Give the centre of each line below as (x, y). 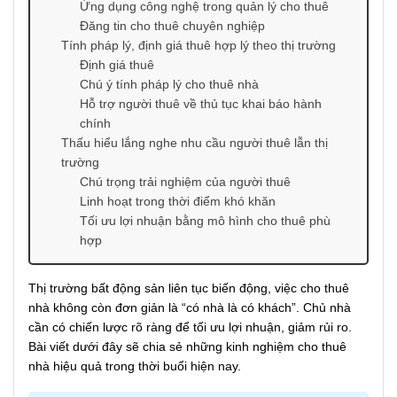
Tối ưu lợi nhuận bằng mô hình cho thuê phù (205, 221)
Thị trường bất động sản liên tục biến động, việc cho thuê (189, 288)
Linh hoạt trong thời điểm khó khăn (178, 202)
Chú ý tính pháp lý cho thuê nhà (169, 85)
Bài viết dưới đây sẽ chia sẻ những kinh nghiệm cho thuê (187, 347)
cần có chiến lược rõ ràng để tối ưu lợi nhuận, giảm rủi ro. (190, 327)
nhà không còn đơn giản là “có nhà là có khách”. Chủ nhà (190, 308)
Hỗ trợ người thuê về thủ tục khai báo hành (201, 104)
